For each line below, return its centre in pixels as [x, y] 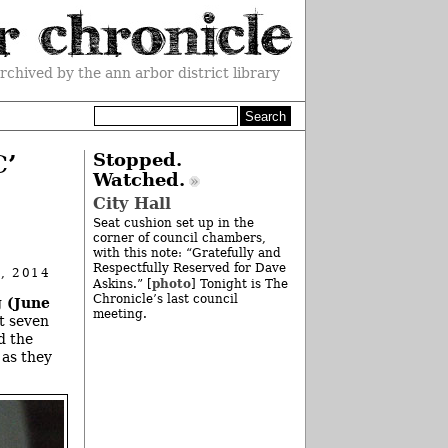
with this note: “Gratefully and [186, 253]
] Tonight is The [239, 284]
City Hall [131, 204]
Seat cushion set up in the [173, 223]
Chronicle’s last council [165, 299]
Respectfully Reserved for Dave [189, 268]
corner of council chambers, [179, 238]
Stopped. [137, 160]
